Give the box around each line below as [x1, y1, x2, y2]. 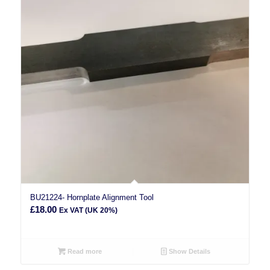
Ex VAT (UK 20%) [58, 206, 118, 215]
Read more [65, 248, 102, 256]
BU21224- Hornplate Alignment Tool [30, 193, 154, 202]
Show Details [167, 248, 211, 256]
